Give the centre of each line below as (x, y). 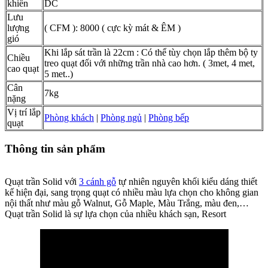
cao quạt (23, 69)
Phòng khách (69, 118)
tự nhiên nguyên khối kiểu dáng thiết (187, 181)
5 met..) (59, 74)
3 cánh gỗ (98, 181)
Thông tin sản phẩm (55, 149)
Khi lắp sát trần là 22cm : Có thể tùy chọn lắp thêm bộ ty (151, 53)
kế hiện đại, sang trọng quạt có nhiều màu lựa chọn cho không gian (132, 192)
